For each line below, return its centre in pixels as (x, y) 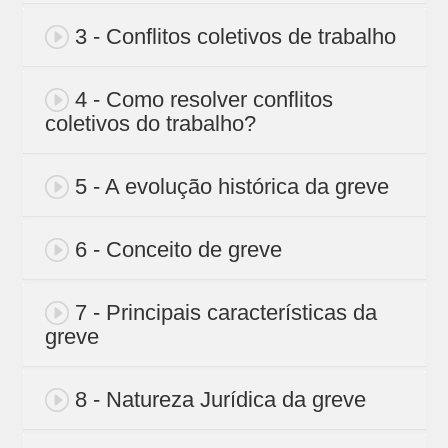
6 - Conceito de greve (178, 250)
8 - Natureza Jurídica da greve (220, 400)
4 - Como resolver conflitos (203, 100)
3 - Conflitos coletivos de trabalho (235, 37)
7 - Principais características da (225, 313)
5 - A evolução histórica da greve (231, 187)
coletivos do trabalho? (150, 124)
